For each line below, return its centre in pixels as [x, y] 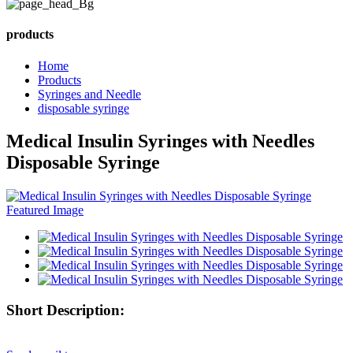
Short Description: [65, 310]
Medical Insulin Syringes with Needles [160, 141]
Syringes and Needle [89, 94]
